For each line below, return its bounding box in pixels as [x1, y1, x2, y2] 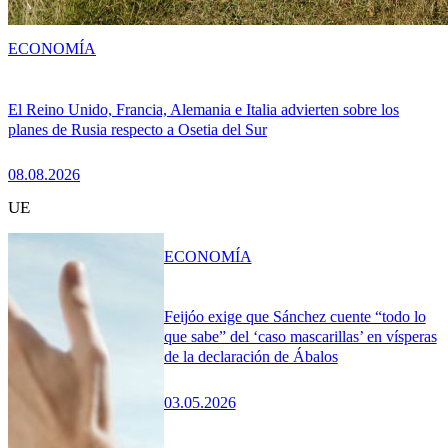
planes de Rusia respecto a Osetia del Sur [8, 120, 267, 138]
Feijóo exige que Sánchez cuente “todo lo [163, 308, 426, 326]
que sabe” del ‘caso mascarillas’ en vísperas [163, 328, 437, 346]
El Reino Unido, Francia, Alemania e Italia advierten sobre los [8, 100, 399, 118]
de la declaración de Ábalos [163, 348, 338, 366]
